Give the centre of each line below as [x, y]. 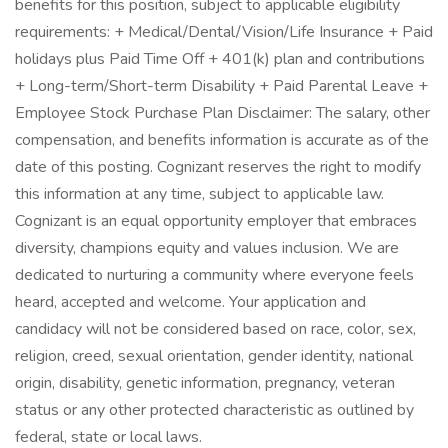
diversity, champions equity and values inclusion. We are [207, 248]
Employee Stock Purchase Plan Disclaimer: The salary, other [222, 113]
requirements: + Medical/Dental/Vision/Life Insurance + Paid [224, 32]
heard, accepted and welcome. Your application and [190, 302]
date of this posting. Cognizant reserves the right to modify [218, 167]
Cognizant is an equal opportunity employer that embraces [216, 221]
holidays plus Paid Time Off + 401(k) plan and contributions [220, 59]
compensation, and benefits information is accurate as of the [222, 140]
